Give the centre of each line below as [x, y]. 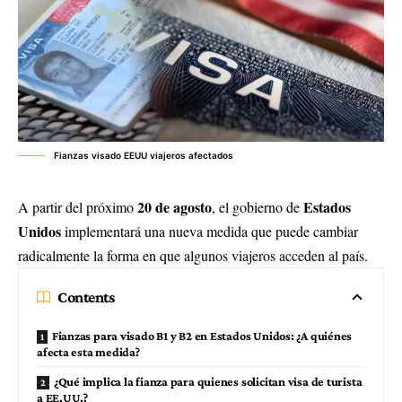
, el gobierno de [258, 207]
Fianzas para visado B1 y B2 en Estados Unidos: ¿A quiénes [202, 336]
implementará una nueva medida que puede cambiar [210, 232]
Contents [86, 297]
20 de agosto [175, 207]
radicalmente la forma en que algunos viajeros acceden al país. [193, 256]
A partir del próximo [78, 207]
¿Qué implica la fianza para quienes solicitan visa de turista [208, 382]
